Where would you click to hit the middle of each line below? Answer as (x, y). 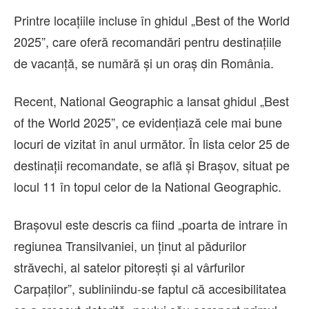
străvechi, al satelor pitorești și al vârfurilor (129, 267)
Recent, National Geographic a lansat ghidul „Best (151, 101)
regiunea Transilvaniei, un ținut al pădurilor (130, 246)
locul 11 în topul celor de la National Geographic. (148, 187)
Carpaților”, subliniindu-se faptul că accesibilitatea (150, 289)
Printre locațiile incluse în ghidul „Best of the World (152, 20)
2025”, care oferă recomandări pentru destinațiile (148, 42)
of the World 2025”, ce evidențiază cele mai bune (148, 122)
